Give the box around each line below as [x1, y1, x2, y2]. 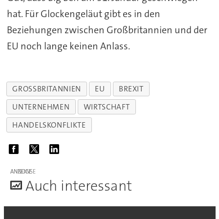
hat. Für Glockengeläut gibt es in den [6, 7, 160, 21]
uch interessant [34, 176, 132, 196]
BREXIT [118, 84, 144, 94]
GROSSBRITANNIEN [12, 84, 76, 94]
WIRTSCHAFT [83, 102, 131, 112]
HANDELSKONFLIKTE [12, 120, 86, 131]
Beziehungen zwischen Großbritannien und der [6, 23, 207, 37]
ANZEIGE [10, 168, 32, 176]
